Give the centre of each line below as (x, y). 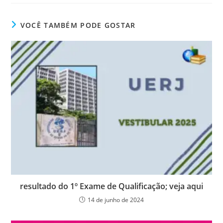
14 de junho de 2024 (116, 200)
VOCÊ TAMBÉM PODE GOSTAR (78, 25)
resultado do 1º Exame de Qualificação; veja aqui (111, 186)
